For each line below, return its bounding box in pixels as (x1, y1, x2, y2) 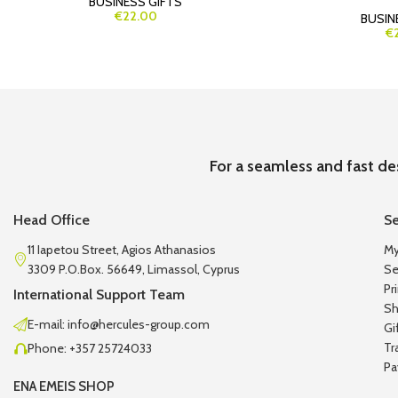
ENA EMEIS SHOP (13, 378, 115, 394)
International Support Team (13, 285, 185, 303)
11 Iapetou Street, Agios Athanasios (28, 241, 216, 258)
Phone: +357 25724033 (28, 339, 152, 356)
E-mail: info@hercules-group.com (28, 315, 210, 332)
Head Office (13, 211, 90, 228)
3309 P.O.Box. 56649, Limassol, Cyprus (28, 260, 240, 277)
